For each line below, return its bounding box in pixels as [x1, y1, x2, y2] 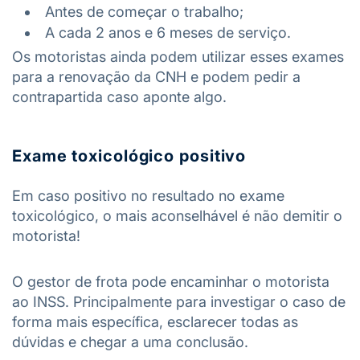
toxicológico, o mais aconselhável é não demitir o [12, 207, 342, 224]
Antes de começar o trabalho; [45, 3, 243, 20]
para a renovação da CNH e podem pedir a [12, 68, 301, 85]
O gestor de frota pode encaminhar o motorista [12, 273, 329, 290]
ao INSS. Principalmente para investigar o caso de [12, 293, 346, 310]
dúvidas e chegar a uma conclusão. [12, 333, 248, 350]
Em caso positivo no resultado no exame [12, 187, 284, 204]
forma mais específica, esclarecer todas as [12, 313, 298, 330]
